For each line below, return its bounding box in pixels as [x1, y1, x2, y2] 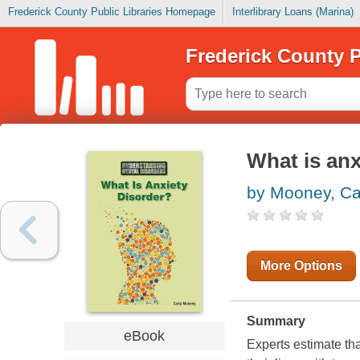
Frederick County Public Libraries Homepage [7, 6, 215, 18]
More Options [260, 259, 342, 273]
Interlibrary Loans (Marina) [231, 6, 354, 18]
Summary [246, 314, 305, 329]
